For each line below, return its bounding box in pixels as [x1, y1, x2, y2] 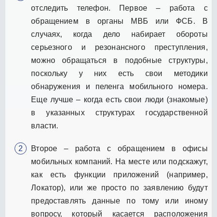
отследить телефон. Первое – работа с [31, 3, 208, 12]
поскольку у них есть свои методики [31, 69, 208, 77]
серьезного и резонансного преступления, [31, 43, 208, 51]
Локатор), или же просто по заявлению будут [31, 183, 208, 192]
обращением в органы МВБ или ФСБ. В [31, 16, 208, 25]
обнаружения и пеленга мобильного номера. [31, 82, 208, 91]
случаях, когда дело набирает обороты [31, 30, 208, 38]
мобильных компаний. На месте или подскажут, [31, 157, 208, 166]
